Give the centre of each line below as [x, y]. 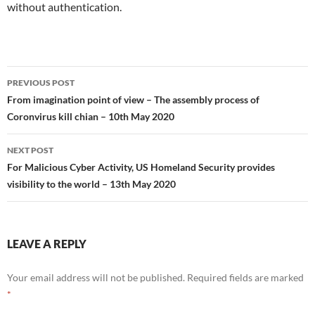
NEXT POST [30, 150]
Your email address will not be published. [96, 277]
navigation [50, 102]
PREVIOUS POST [41, 83]
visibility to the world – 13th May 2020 [91, 184]
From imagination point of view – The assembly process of [133, 99]
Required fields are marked [245, 277]
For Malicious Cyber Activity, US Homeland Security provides [141, 167]
